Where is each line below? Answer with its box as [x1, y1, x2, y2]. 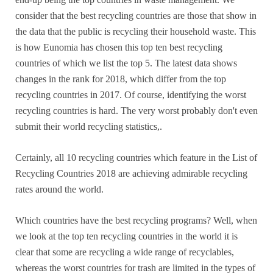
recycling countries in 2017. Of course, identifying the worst [15, 89, 246, 100]
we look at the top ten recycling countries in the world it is [15, 230, 238, 241]
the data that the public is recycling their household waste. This [15, 26, 256, 37]
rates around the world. [15, 183, 104, 194]
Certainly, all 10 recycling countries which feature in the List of [15, 152, 257, 163]
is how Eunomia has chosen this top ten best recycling [15, 41, 222, 52]
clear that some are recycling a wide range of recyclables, [15, 246, 234, 257]
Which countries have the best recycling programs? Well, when [15, 214, 257, 225]
